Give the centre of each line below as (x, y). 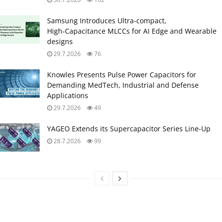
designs (60, 41)
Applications (68, 95)
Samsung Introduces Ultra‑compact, (107, 20)
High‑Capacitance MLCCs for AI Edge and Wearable (132, 31)
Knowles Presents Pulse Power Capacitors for (122, 74)
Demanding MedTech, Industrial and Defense (123, 85)
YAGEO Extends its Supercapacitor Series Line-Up (129, 128)
